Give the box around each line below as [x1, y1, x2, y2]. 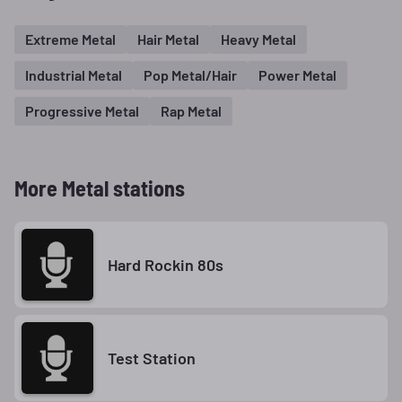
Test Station [108, 347, 196, 368]
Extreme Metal [25, 30, 116, 48]
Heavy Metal [221, 30, 296, 48]
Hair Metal [137, 30, 199, 48]
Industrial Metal [25, 66, 122, 83]
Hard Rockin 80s [108, 254, 223, 275]
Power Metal [258, 66, 336, 83]
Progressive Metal [25, 101, 139, 119]
